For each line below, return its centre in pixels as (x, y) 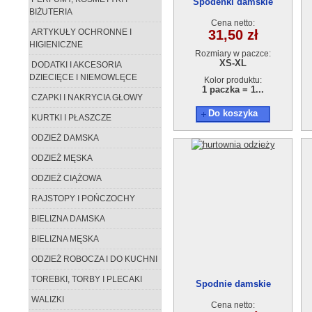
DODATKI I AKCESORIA (76, 65)
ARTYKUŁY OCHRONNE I (80, 32)
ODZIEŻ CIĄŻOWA (65, 178)
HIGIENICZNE (56, 45)
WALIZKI (47, 299)
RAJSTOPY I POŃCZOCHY (82, 198)
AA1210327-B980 (233, 296)
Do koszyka (233, 113)
